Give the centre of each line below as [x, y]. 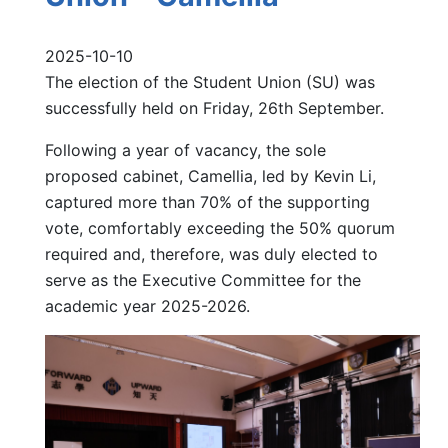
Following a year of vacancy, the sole [185, 149]
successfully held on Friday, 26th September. [214, 107]
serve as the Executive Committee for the [203, 279]
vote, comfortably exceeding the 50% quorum [220, 227]
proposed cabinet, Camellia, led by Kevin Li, [210, 175]
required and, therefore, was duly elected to [211, 253]
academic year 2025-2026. [147, 305]
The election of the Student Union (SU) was [210, 81]
